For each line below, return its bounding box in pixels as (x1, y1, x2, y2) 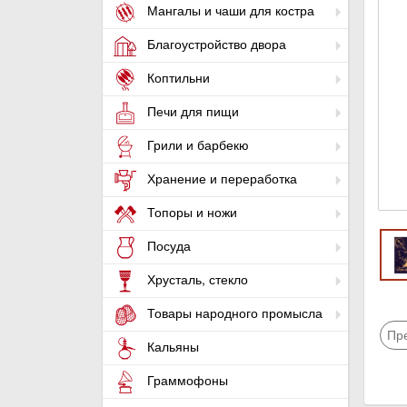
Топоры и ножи (144, 203, 237, 222)
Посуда (144, 236, 191, 255)
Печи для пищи (144, 102, 239, 121)
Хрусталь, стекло (144, 270, 248, 289)
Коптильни (144, 68, 210, 87)
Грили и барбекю (144, 135, 249, 154)
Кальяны (144, 337, 199, 356)
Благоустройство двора (144, 35, 286, 54)
